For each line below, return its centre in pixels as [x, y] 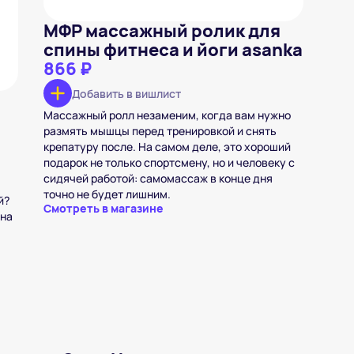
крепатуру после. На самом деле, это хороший [167, 147]
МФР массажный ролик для [162, 31]
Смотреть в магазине [103, 208]
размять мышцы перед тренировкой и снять [160, 131]
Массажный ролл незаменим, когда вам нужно [167, 115]
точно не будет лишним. [107, 194]
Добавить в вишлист [126, 93]
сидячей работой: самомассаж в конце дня [158, 178]
